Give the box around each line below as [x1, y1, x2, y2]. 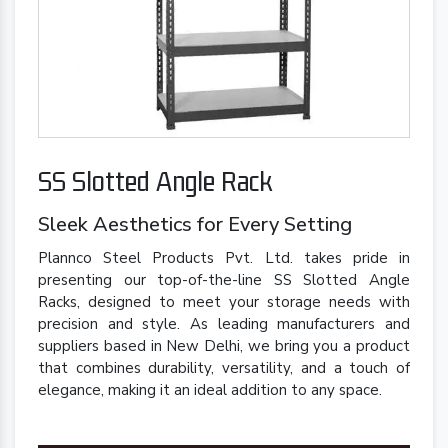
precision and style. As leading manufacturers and [38, 313, 410, 334]
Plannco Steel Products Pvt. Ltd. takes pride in [38, 247, 410, 268]
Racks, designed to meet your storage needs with [38, 291, 410, 312]
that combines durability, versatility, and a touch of [38, 357, 410, 378]
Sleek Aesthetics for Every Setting [38, 210, 352, 238]
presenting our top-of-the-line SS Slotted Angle [38, 269, 410, 290]
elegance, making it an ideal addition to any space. [38, 379, 382, 400]
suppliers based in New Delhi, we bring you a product [38, 335, 410, 356]
